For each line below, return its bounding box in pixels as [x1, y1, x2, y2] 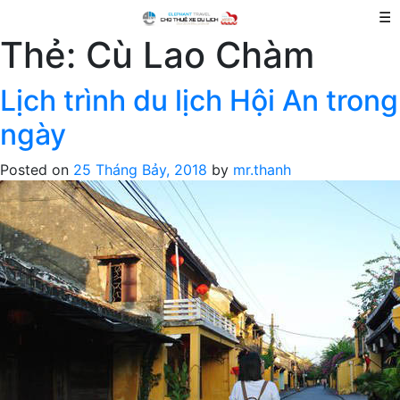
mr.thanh [233, 161, 291, 179]
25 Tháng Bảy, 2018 [73, 161, 207, 179]
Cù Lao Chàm [86, 33, 314, 77]
